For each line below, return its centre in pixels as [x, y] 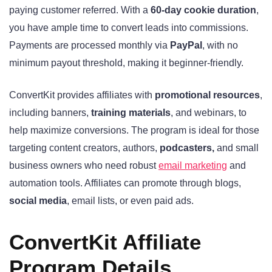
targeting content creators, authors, [84, 148]
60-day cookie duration [203, 10]
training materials [131, 112]
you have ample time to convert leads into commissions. [129, 28]
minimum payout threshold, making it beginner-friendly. [126, 63]
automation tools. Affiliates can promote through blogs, [125, 183]
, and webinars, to [209, 112]
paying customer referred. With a [80, 10]
